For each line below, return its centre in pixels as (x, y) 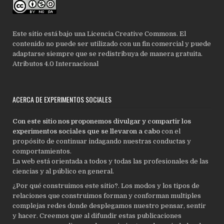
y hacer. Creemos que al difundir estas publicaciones (97, 215)
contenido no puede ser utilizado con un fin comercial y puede (112, 43)
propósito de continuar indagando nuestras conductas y (102, 141)
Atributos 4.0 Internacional (56, 63)
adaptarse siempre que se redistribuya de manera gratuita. (108, 53)
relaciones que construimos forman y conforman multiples (107, 195)
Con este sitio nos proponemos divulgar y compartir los (102, 121)
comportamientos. (42, 151)
